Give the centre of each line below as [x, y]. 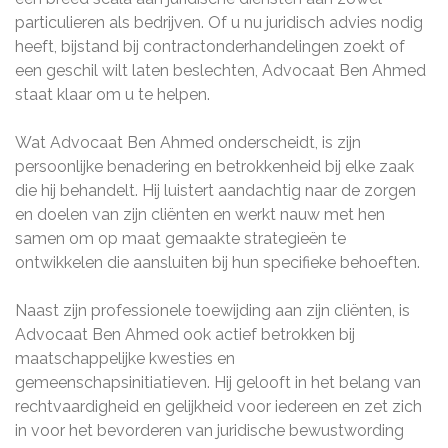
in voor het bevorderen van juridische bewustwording [209, 430]
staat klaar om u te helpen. [112, 94]
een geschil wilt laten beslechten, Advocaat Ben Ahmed [220, 70]
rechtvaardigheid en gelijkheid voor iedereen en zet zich [218, 406]
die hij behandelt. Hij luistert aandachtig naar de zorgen [215, 190]
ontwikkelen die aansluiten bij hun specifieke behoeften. [217, 262]
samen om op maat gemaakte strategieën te [180, 238]
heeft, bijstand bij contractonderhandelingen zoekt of [210, 46]
